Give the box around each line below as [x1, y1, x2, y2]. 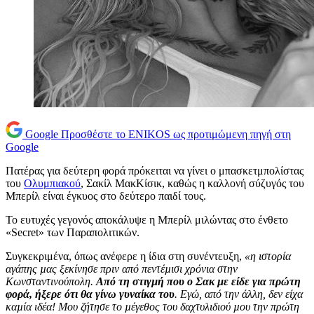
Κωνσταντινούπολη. [6, 275, 96, 288]
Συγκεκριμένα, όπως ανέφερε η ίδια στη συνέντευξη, [6, 250, 245, 263]
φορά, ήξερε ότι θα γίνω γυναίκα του [6, 288, 175, 301]
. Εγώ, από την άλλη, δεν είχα [175, 288, 303, 301]
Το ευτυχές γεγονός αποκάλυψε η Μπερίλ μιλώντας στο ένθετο [6, 214, 288, 226]
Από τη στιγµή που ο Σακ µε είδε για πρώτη [96, 275, 301, 288]
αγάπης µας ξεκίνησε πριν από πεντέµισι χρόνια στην [6, 263, 238, 275]
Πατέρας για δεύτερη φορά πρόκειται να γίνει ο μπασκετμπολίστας [6, 165, 303, 177]
